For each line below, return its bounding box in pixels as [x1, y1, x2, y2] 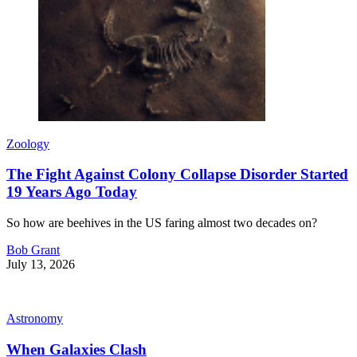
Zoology [6, 136, 49, 151]
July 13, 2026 [6, 257, 75, 272]
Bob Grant [6, 243, 60, 257]
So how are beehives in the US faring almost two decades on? [6, 216, 317, 230]
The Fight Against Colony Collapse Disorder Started [6, 166, 348, 183]
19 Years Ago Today [6, 183, 137, 201]
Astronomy [6, 312, 63, 326]
